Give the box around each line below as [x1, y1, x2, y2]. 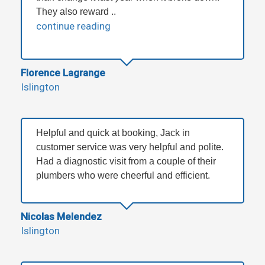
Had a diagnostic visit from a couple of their [36, 156, 216, 166]
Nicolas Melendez [21, 210, 102, 222]
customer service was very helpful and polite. [36, 141, 224, 152]
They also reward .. [36, 6, 116, 17]
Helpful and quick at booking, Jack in [36, 127, 190, 138]
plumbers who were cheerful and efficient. [36, 170, 210, 180]
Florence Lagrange [21, 66, 105, 79]
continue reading [36, 20, 111, 32]
